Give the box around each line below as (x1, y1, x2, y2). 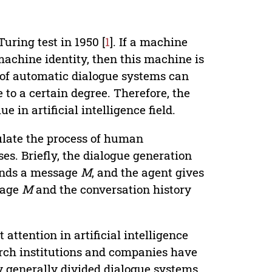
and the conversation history (33, 182, 192, 197)
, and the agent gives (92, 165, 205, 180)
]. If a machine (110, 34, 188, 50)
